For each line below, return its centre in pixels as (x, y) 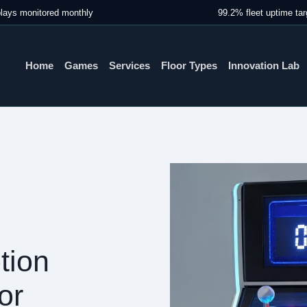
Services (130, 66)
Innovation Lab (264, 66)
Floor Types (189, 66)
